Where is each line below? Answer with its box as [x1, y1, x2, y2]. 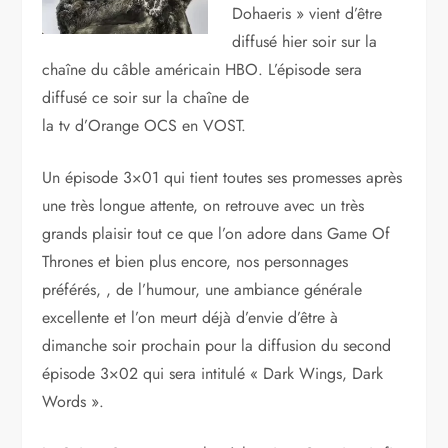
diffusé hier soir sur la [232, 30, 378, 53]
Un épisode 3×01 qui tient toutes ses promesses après [42, 166, 403, 189]
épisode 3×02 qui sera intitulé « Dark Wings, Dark [42, 362, 384, 385]
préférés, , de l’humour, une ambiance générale [42, 278, 363, 301]
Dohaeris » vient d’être [232, 2, 383, 25]
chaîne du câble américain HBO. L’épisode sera [42, 58, 363, 81]
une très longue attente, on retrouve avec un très [42, 194, 365, 217]
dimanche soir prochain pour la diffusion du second [42, 334, 392, 357]
